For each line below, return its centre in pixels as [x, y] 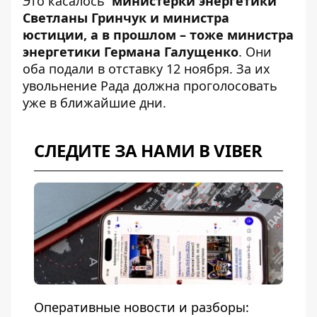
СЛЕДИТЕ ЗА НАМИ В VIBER [148, 151]
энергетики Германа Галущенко [131, 52]
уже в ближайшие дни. [94, 103]
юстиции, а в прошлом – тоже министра [158, 35]
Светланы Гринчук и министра [126, 18]
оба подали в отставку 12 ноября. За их [146, 69]
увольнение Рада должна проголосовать [150, 86]
